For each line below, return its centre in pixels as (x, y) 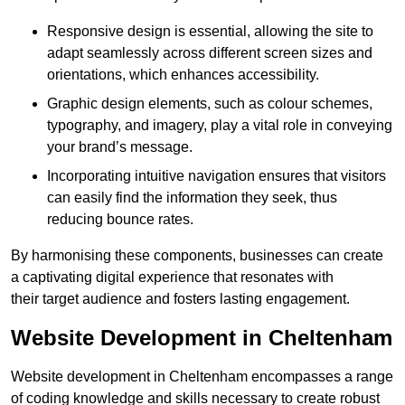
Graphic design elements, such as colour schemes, (210, 104)
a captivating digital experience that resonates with (172, 278)
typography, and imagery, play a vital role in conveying (220, 126)
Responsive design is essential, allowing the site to (210, 32)
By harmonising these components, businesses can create (197, 256)
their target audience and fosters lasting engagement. (180, 299)
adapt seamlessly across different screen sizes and (210, 53)
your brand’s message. (120, 147)
